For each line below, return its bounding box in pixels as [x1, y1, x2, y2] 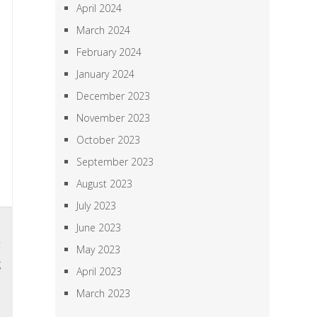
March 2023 [76, 287, 131, 300]
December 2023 [76, 89, 151, 103]
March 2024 [76, 23, 131, 37]
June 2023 [76, 221, 122, 234]
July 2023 [76, 199, 117, 212]
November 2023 [76, 111, 151, 125]
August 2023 [76, 177, 133, 190]
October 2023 [76, 133, 141, 146]
